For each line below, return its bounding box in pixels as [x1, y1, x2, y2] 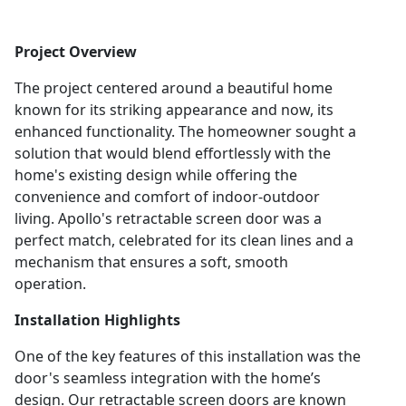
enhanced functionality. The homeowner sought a [14, 121, 356, 141]
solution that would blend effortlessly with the [14, 142, 331, 163]
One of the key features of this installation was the [14, 345, 361, 366]
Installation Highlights [14, 309, 180, 330]
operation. [14, 273, 86, 294]
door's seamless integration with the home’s [14, 367, 321, 388]
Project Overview [14, 41, 137, 62]
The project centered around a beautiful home [14, 77, 333, 98]
